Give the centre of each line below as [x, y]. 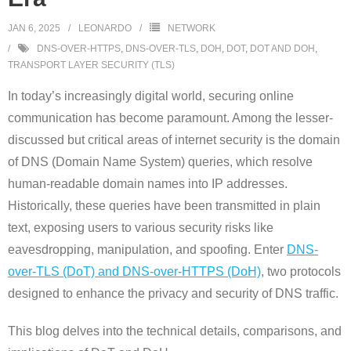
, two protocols [301, 271]
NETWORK [192, 28]
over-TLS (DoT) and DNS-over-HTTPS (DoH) [134, 271]
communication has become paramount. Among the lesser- [170, 118]
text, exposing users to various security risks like [141, 227]
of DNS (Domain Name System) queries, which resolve [160, 161]
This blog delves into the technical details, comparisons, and [175, 331]
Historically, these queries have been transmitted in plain [164, 205]
